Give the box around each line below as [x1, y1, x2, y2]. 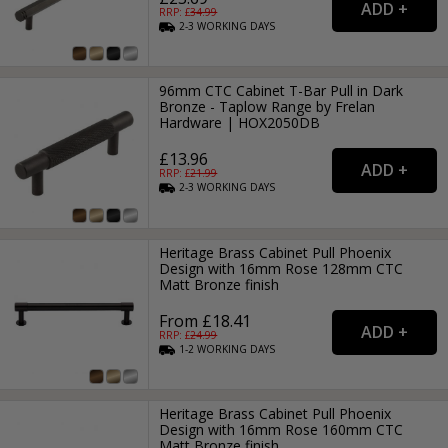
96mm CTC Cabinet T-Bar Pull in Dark [159, 81, 404, 101]
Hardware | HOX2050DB [159, 113, 321, 133]
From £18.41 [159, 309, 252, 332]
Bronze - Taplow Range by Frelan [159, 97, 376, 117]
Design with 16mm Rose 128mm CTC [159, 258, 404, 278]
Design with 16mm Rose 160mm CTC [159, 420, 404, 440]
